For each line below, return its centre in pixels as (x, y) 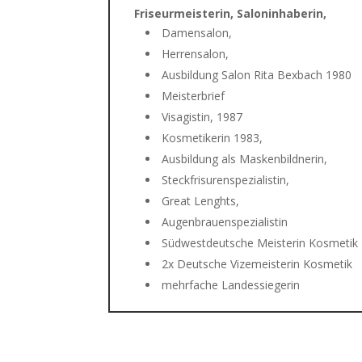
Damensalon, (197, 33)
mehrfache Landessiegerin (231, 285)
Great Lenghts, (201, 201)
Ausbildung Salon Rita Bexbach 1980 (257, 75)
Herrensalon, (196, 54)
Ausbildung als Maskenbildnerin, (245, 159)
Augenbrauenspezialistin (225, 222)
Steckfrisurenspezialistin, (226, 180)
